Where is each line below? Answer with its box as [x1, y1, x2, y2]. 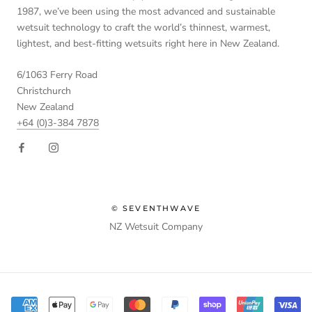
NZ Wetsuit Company [109, 220, 203, 234]
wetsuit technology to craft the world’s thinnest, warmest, [17, 20, 270, 34]
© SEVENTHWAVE [111, 203, 201, 214]
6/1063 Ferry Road [17, 68, 97, 82]
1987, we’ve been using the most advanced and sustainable [17, 4, 275, 18]
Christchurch [17, 84, 71, 98]
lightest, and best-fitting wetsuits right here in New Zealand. [17, 36, 279, 50]
